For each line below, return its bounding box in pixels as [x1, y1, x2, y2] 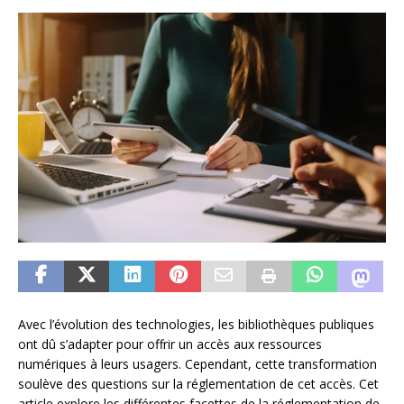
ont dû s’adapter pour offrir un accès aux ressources [18, 335, 322, 353]
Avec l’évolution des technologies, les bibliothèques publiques [18, 316, 374, 333]
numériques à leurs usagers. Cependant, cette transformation [18, 355, 377, 372]
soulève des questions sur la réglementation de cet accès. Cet [18, 375, 379, 392]
